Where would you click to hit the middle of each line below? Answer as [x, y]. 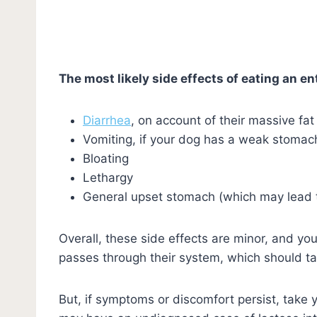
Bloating [106, 158]
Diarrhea [107, 120]
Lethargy [108, 177]
